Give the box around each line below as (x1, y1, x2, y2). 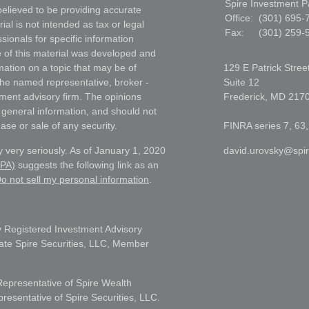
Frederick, (223, 90, 268, 102)
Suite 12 (223, 76, 259, 88)
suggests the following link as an (15, 159, 159, 170)
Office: (225, 12, 256, 23)
